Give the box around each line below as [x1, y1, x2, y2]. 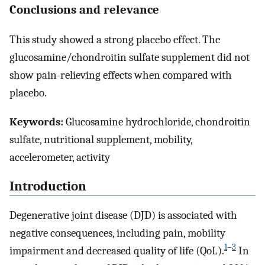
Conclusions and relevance [9, 2, 159, 17]
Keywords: [9, 115, 63, 129]
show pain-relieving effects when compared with [9, 69, 232, 82]
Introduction [9, 178, 86, 194]
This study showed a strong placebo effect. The [9, 33, 220, 47]
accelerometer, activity [9, 151, 110, 164]
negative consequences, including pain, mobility [9, 226, 225, 240]
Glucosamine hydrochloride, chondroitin [63, 115, 250, 129]
